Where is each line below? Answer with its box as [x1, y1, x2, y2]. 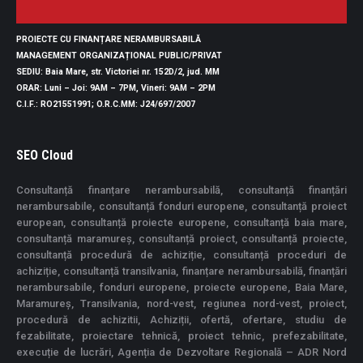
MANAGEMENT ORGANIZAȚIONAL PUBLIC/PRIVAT [16, 50, 222, 62]
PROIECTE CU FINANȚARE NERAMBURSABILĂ [16, 34, 201, 45]
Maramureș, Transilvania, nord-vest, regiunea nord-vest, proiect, [16, 297, 347, 310]
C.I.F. [16, 99, 36, 110]
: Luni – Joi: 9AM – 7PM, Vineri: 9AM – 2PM [40, 83, 216, 94]
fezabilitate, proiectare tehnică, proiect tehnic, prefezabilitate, [16, 330, 347, 343]
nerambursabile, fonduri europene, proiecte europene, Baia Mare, [16, 281, 347, 294]
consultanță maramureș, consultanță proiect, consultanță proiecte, [16, 233, 347, 246]
